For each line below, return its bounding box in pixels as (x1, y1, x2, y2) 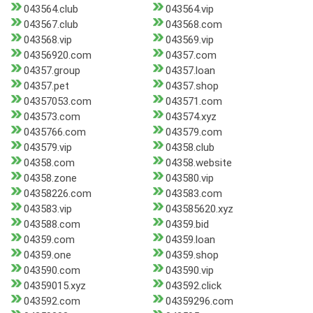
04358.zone (24, 172, 77, 185)
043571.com (165, 95, 222, 108)
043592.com (24, 295, 80, 308)
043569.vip (165, 34, 214, 47)
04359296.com (165, 295, 233, 308)
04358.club (165, 141, 214, 154)
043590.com (24, 264, 80, 277)
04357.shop (165, 80, 219, 93)
